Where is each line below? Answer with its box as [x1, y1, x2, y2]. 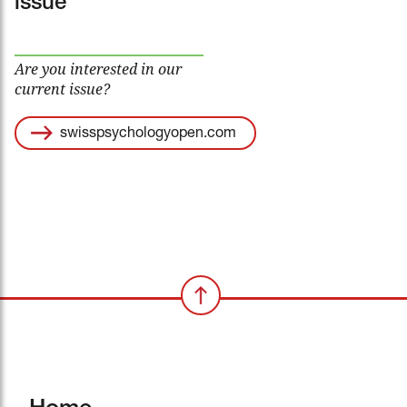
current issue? [15, 79, 110, 100]
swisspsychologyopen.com [60, 127, 236, 143]
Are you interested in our [15, 59, 182, 80]
